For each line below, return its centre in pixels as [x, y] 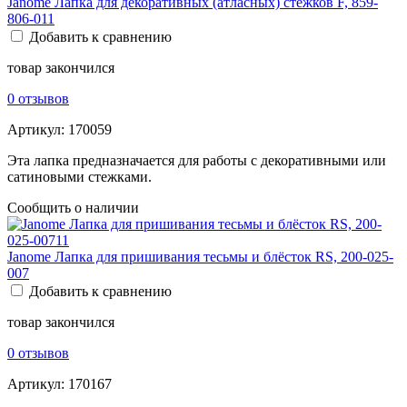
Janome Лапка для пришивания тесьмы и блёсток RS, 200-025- [200, 256]
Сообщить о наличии [73, 207]
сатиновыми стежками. [79, 176]
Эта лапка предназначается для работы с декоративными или [197, 160]
